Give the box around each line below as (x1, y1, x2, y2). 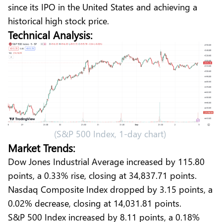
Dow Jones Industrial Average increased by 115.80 (8, 155, 205, 167)
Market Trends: (8, 140, 75, 155)
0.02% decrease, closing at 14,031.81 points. (8, 196, 186, 209)
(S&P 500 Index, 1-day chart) (54, 127, 168, 140)
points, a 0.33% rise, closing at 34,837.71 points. (8, 168, 199, 181)
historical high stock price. (8, 14, 111, 27)
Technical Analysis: (8, 27, 102, 42)
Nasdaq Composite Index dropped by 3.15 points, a (8, 182, 213, 195)
